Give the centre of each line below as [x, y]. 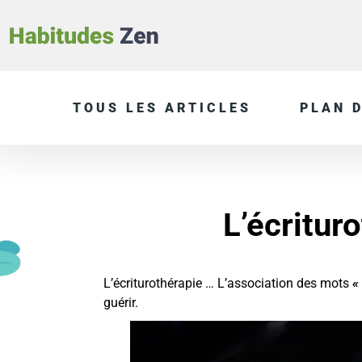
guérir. [121, 303]
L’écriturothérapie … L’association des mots [228, 284]
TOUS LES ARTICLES [162, 108]
